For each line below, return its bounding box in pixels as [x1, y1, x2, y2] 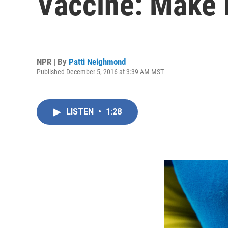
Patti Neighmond [69, 56, 126, 67]
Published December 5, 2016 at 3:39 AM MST [37, 67, 164, 76]
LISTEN [66, 107, 96, 117]
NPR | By [37, 56, 69, 67]
